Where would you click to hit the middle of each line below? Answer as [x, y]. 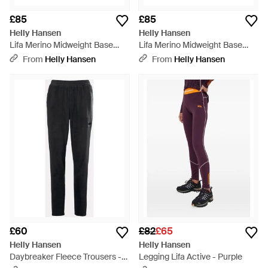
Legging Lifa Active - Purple [191, 257]
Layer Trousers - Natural [185, 57]
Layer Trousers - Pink [49, 57]
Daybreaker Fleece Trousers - [66, 257]
